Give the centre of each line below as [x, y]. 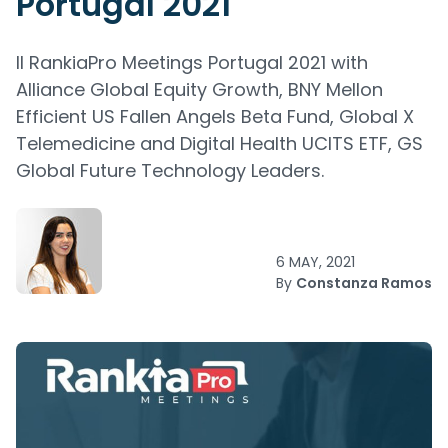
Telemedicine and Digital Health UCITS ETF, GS [219, 143]
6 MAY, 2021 [315, 262]
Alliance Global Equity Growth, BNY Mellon [199, 89]
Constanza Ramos [364, 283]
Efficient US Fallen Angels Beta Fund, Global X [215, 116]
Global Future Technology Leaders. [170, 170]
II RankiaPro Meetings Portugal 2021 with [192, 62]
